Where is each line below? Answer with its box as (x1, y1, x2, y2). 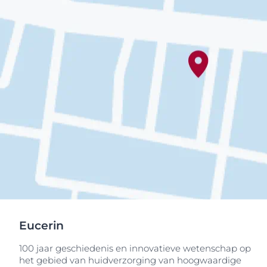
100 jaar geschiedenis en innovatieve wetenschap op (19, 243, 251, 254)
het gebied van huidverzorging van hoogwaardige (19, 254, 241, 266)
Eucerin (19, 219, 64, 232)
